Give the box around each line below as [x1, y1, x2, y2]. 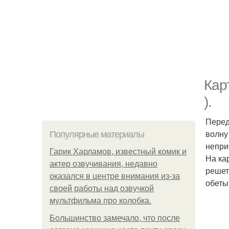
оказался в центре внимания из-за [50, 172, 180, 180]
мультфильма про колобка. [50, 196, 151, 205]
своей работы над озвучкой [50, 184, 154, 193]
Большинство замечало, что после [50, 214, 180, 222]
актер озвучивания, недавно [50, 159, 157, 168]
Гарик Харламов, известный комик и [50, 147, 187, 156]
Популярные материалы [50, 129, 144, 140]
